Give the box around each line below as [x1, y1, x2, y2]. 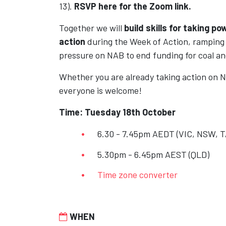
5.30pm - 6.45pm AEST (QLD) [97, 148, 209, 160]
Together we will [59, 22, 124, 33]
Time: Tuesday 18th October [59, 106, 176, 118]
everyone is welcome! [59, 85, 142, 96]
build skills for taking [124, 22, 209, 33]
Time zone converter [97, 169, 178, 180]
